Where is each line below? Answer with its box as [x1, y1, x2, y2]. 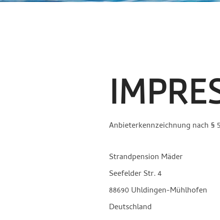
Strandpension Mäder [109, 151, 183, 164]
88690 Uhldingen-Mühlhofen [109, 184, 207, 197]
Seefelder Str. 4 [109, 167, 162, 181]
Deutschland [109, 201, 152, 214]
